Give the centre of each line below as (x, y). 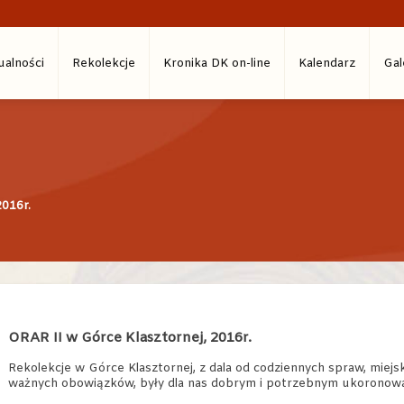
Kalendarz (327, 64)
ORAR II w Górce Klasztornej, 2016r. (130, 339)
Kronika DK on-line (217, 64)
